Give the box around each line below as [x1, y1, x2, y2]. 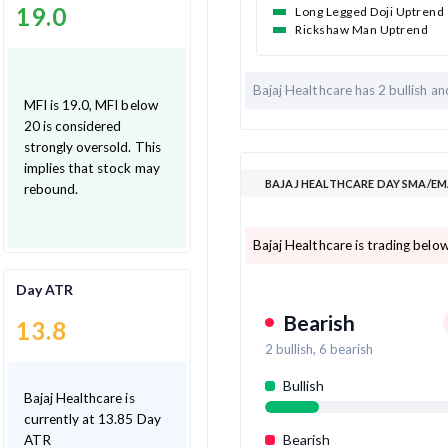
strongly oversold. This [23, 139, 135, 156]
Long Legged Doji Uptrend [295, 3, 445, 19]
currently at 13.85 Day [23, 411, 161, 428]
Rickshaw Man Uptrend [295, 21, 429, 37]
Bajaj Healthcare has [253, 81, 379, 98]
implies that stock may [23, 160, 160, 177]
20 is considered [23, 118, 122, 135]
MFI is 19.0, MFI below [23, 97, 158, 114]
